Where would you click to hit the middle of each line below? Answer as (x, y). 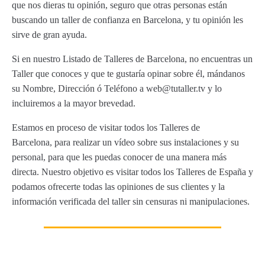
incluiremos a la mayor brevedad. (74, 103)
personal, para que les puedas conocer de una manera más (119, 157)
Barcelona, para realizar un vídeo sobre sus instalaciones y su (125, 142)
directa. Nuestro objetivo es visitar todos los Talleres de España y (132, 172)
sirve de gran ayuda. (49, 35)
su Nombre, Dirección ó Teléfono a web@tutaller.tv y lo (117, 88)
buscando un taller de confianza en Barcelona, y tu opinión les (127, 20)
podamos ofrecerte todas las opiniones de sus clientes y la (118, 187)
